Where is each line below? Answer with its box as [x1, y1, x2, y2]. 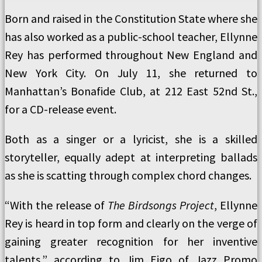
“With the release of [5, 198, 108, 212]
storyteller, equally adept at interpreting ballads [5, 150, 257, 164]
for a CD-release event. [5, 102, 116, 116]
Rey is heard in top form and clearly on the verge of [5, 216, 257, 230]
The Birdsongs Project [108, 198, 214, 212]
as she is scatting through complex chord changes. [5, 168, 251, 182]
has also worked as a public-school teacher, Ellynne [5, 29, 257, 44]
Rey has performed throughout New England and [5, 47, 257, 62]
